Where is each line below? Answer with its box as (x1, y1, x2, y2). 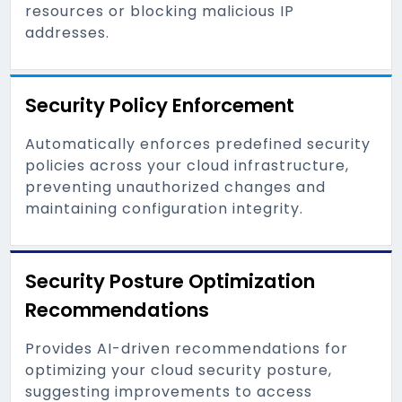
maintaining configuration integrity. (25, 198, 304, 219)
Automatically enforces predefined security (25, 134, 371, 154)
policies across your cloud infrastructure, (25, 155, 350, 176)
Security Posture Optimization (25, 267, 316, 295)
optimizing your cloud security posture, (25, 360, 333, 380)
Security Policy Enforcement (25, 92, 295, 119)
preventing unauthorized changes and (25, 177, 327, 197)
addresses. (25, 22, 110, 43)
